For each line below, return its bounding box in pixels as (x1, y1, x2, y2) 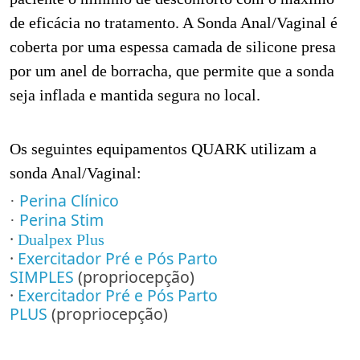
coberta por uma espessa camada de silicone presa (10, 39, 336, 56)
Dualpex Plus (18, 231, 104, 249)
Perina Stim (19, 209, 104, 231)
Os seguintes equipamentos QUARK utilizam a (10, 141, 317, 158)
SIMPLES (10, 266, 74, 288)
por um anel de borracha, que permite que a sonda (10, 63, 334, 80)
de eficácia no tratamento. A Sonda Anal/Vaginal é (10, 14, 337, 32)
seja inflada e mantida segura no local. (10, 87, 260, 104)
